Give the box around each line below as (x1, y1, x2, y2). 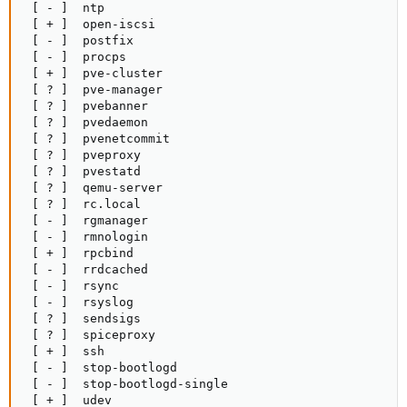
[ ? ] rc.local (25, 197, 141, 211)
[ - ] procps (25, 50, 126, 64)
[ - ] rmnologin (25, 230, 148, 243)
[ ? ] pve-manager (25, 83, 163, 96)
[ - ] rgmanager (25, 213, 148, 227)
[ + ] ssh (25, 344, 104, 358)
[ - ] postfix (25, 34, 134, 47)
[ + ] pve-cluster (25, 66, 163, 80)
